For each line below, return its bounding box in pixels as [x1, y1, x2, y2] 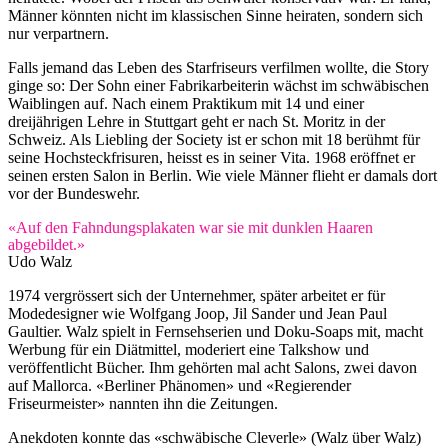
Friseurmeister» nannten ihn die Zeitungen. [8, 395, 278, 413]
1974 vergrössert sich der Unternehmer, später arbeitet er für [8, 287, 385, 305]
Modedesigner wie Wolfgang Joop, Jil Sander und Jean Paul [8, 305, 387, 323]
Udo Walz [8, 253, 72, 271]
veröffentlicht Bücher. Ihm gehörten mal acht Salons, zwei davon [8, 359, 417, 377]
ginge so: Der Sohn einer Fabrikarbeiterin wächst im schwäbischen [8, 77, 429, 95]
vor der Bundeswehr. [8, 185, 140, 203]
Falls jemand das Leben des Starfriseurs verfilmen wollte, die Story [8, 59, 429, 77]
